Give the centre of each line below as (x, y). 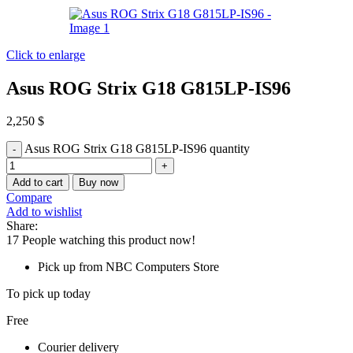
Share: (22, 226)
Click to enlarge (46, 54)
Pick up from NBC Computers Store (128, 267)
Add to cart (38, 183)
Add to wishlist (44, 212)
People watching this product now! (109, 240)
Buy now (98, 183)
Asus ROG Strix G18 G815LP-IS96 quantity (137, 149)
